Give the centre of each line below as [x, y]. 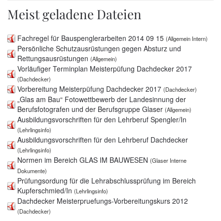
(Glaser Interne [168, 160]
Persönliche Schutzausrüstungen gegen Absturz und [99, 48]
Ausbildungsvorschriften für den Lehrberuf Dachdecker [103, 139]
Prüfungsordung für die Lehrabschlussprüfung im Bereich [107, 180]
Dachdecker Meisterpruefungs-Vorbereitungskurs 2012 [103, 201]
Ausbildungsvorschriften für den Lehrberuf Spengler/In [102, 119]
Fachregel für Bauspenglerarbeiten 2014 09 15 [91, 38]
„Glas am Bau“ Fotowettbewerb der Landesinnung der [102, 99]
